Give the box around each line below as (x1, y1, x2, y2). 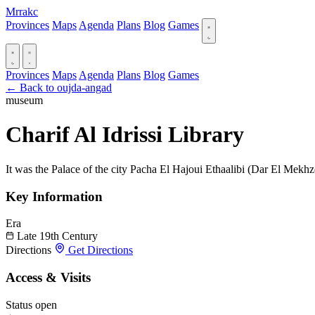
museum (6, 94, 43, 106)
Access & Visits (6, 270, 91, 285)
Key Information (6, 188, 103, 204)
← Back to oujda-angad (6, 82, 112, 94)
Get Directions (65, 244, 133, 257)
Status (6, 298, 32, 311)
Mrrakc (6, 6, 38, 18)
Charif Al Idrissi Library (6, 122, 244, 148)
